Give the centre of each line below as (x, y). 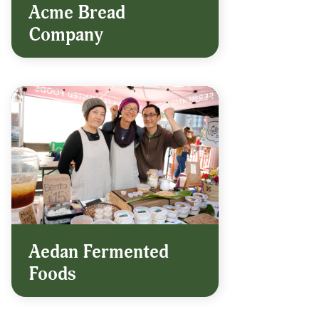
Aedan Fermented (99, 252)
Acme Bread (77, 13)
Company (66, 35)
